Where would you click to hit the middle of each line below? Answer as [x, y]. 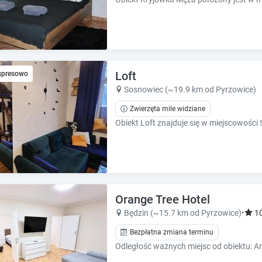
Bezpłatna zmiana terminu [172, 232]
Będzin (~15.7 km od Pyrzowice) [183, 213]
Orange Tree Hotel [163, 200]
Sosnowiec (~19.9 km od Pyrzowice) [190, 90]
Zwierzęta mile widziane [168, 109]
